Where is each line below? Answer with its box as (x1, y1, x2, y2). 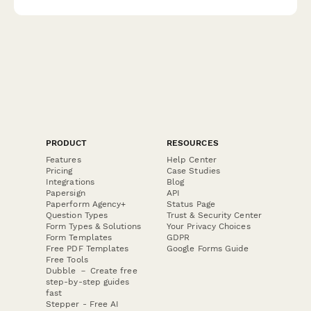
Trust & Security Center (167, 210, 262, 221)
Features (46, 155, 81, 165)
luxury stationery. (22, 3, 92, 12)
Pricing (46, 166, 73, 176)
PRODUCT (46, 138, 87, 149)
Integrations (46, 177, 94, 187)
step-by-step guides (46, 277, 130, 287)
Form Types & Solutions (46, 221, 141, 232)
